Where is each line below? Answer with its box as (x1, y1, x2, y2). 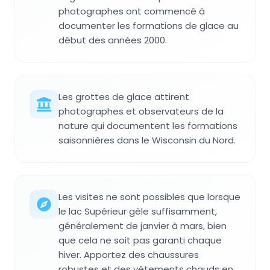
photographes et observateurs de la (58, 104, 224, 118)
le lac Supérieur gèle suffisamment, (58, 204, 217, 218)
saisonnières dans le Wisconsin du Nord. (58, 133, 236, 146)
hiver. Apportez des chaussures (58, 248, 199, 261)
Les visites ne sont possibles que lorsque (58, 190, 240, 203)
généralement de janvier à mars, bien (58, 219, 227, 232)
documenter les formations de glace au (58, 19, 239, 32)
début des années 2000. (58, 33, 167, 46)
